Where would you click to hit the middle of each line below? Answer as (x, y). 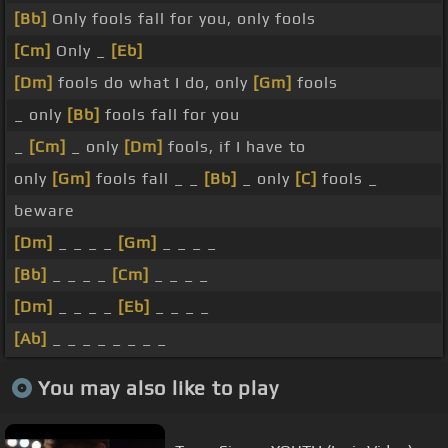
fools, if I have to (234, 147)
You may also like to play (158, 387)
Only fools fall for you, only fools (181, 19)
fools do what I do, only (153, 83)
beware (44, 211)
